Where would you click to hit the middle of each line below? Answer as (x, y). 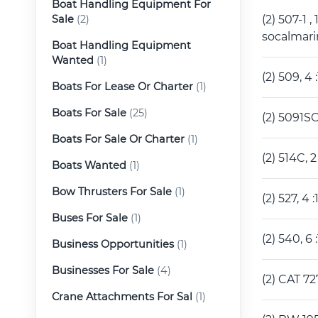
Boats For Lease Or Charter (122, 86)
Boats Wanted (89, 165)
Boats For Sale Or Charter (118, 139)
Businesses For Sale (103, 270)
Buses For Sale (90, 218)
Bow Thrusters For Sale (112, 191)
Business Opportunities (113, 244)
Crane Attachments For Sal (122, 296)
